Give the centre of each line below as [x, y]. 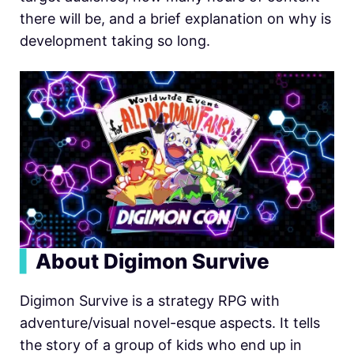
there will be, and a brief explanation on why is [175, 18]
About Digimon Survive [153, 261]
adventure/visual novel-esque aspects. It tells [170, 322]
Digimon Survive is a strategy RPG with [150, 300]
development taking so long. [115, 40]
